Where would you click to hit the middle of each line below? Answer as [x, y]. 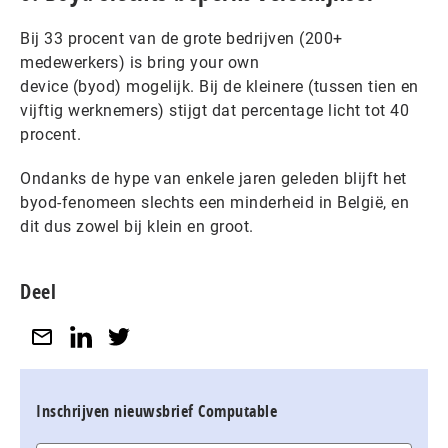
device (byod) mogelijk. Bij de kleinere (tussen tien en [219, 86]
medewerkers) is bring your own [139, 62]
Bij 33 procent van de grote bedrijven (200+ [181, 38]
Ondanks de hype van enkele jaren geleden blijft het [213, 178]
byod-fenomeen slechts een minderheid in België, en [214, 202]
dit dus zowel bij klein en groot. [137, 226]
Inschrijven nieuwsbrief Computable [156, 410]
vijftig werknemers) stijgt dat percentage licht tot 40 [214, 110]
